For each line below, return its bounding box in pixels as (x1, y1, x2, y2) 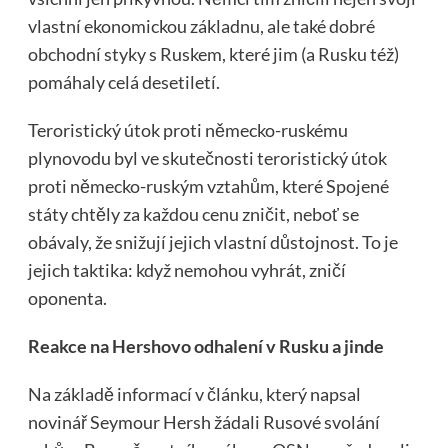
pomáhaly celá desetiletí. (27, 71, 220, 94)
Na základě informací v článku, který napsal (27, 383, 361, 406)
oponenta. (27, 287, 107, 310)
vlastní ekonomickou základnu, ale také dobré (27, 15, 375, 38)
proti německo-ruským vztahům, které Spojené (27, 175, 389, 198)
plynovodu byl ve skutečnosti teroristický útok (27, 147, 387, 170)
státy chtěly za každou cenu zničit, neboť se (27, 203, 359, 226)
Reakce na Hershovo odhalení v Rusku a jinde (27, 335, 384, 358)
